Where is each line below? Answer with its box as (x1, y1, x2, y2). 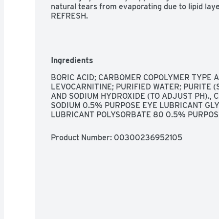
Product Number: (51, 132, 114, 142)
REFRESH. (51, 11, 88, 21)
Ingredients (51, 55, 93, 65)
